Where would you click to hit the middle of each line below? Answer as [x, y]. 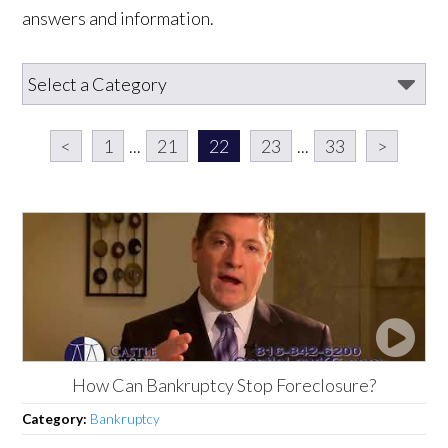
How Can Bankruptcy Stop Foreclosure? [224, 384]
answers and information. [118, 17]
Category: [56, 418]
